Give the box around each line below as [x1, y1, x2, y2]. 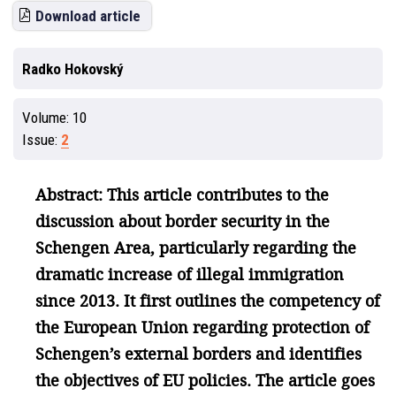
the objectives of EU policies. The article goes [35, 369, 375, 391]
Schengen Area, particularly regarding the [35, 237, 356, 258]
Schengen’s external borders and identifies [35, 343, 362, 364]
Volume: [22, 109, 72, 126]
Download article [35, 7, 141, 25]
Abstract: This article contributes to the [35, 184, 329, 205]
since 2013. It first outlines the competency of [35, 290, 380, 311]
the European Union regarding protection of [35, 316, 369, 338]
